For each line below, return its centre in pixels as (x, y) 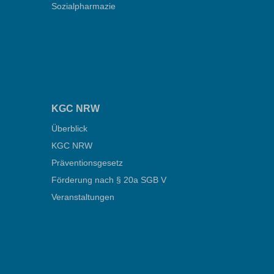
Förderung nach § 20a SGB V (109, 180)
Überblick (69, 128)
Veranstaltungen (83, 197)
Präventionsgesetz (87, 162)
